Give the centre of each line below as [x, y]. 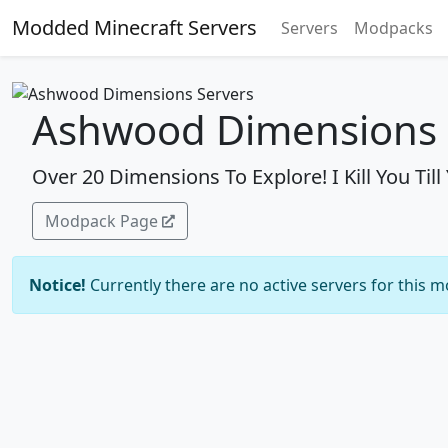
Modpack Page [101, 220]
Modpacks [393, 28]
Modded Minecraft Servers [134, 27]
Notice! [57, 284]
